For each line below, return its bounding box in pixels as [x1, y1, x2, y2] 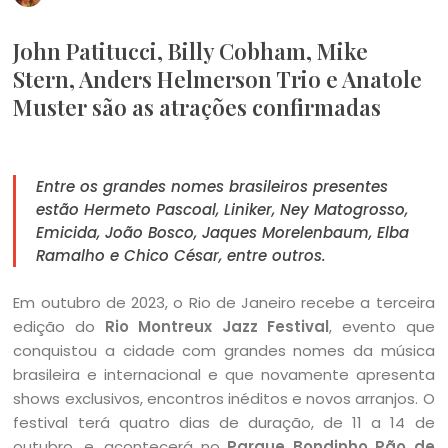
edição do [13, 316, 105, 337]
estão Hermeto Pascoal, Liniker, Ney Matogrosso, [36, 199, 409, 220]
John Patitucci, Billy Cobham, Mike [13, 36, 369, 66]
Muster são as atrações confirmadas [13, 92, 382, 122]
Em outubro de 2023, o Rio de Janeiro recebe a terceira [13, 292, 435, 313]
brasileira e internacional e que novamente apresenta [13, 364, 435, 385]
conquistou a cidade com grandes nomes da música [13, 340, 435, 361]
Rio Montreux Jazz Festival [104, 316, 330, 337]
